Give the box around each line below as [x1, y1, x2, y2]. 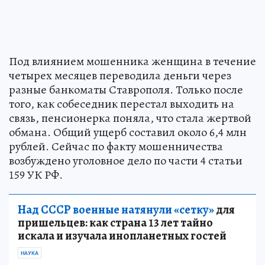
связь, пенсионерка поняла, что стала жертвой [9, 109, 251, 126]
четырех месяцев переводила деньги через [9, 67, 231, 83]
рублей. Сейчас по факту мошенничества [9, 138, 223, 154]
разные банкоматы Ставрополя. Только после [9, 81, 243, 98]
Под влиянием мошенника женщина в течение [9, 53, 256, 69]
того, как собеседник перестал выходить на [9, 95, 234, 112]
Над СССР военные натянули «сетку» [18, 201, 214, 218]
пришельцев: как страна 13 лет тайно [18, 214, 213, 231]
